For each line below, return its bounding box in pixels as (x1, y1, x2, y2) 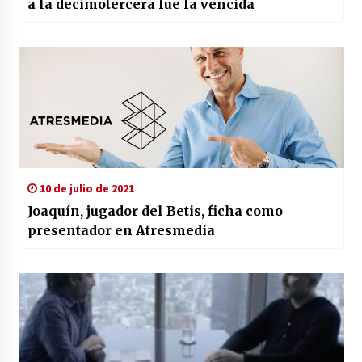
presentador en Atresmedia (27, 222, 215, 239)
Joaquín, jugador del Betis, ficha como (27, 203, 283, 220)
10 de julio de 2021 (36, 181, 134, 196)
